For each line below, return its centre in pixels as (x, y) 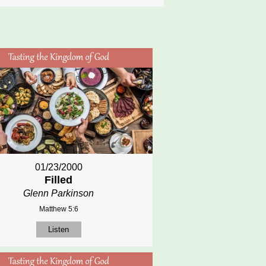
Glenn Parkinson (59, 193)
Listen (59, 229)
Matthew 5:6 (58, 209)
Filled (59, 180)
